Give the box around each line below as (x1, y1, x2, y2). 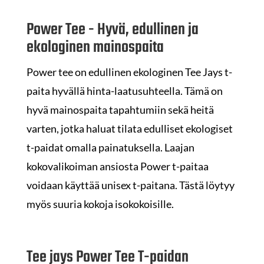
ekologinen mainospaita (26, 35, 164, 61)
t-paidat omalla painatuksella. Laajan (26, 141, 194, 154)
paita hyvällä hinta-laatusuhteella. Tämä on (26, 84, 223, 98)
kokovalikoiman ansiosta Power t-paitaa (26, 160, 209, 173)
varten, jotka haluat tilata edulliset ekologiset (26, 122, 233, 136)
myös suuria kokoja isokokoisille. (26, 197, 174, 211)
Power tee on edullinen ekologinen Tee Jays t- (26, 65, 232, 79)
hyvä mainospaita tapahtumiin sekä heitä (26, 103, 214, 117)
